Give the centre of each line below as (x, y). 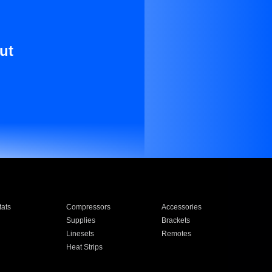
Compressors (88, 207)
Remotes (177, 234)
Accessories (182, 207)
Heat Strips (84, 247)
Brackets (176, 220)
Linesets (80, 234)
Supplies (80, 220)
